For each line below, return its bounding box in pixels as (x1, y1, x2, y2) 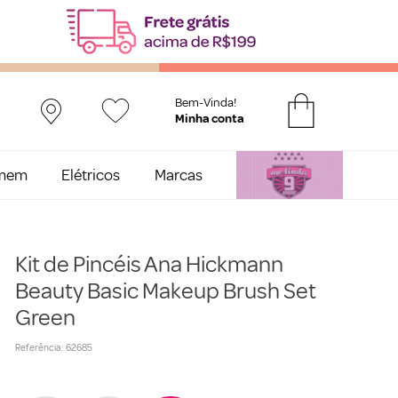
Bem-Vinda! (175, 95, 236, 111)
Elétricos (61, 164, 121, 185)
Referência (14, 342, 61, 354)
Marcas (154, 164, 203, 185)
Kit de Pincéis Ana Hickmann (14, 250, 283, 280)
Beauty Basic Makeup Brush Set (14, 276, 316, 306)
